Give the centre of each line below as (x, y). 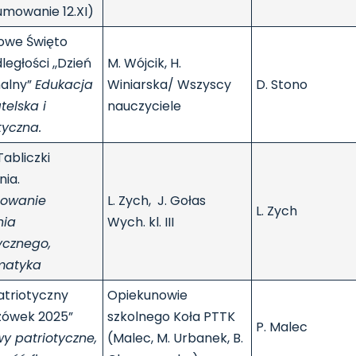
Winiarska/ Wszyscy (169, 85)
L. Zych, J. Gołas (157, 201)
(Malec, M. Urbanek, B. (175, 339)
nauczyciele (144, 106)
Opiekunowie (147, 296)
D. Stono (282, 85)
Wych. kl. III (141, 222)
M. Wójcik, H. (144, 64)
